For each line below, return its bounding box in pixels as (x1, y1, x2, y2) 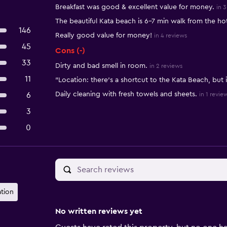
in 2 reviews (149, 63, 182, 69)
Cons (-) (55, 47, 85, 55)
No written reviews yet (55, 207, 142, 215)
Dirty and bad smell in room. (55, 62, 147, 69)
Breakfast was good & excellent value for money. (55, 4, 214, 11)
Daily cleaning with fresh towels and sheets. (55, 91, 197, 98)
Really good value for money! (55, 32, 152, 39)
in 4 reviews (154, 32, 187, 39)
